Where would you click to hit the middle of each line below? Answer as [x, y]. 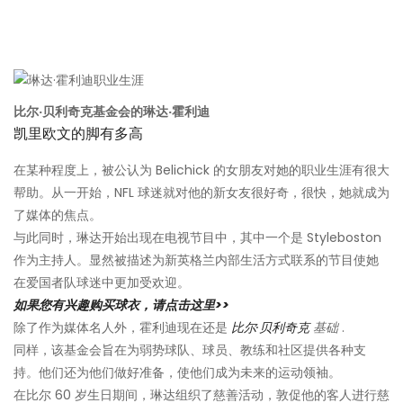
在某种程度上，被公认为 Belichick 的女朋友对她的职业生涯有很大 [201, 170]
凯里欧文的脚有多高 [78, 134]
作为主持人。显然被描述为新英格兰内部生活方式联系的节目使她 [196, 260]
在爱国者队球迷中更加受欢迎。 [102, 283]
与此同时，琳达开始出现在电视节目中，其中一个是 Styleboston [197, 238]
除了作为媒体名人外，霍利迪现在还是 [122, 328]
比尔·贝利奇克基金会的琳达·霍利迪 [112, 112]
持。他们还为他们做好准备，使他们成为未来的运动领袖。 [177, 373]
